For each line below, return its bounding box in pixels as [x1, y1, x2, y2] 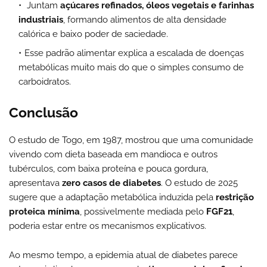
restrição [216, 191, 254, 203]
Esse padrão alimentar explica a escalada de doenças [24, 47, 244, 58]
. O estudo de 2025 [161, 177, 238, 188]
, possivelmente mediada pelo [80, 206, 206, 217]
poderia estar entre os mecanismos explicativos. [9, 220, 206, 231]
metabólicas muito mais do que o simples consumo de [18, 61, 244, 73]
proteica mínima [9, 206, 80, 217]
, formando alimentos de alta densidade [63, 14, 226, 25]
